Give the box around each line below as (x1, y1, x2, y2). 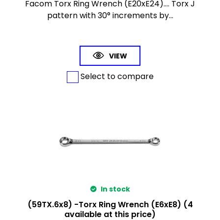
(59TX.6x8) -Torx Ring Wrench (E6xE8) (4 (27, 198, 193, 210)
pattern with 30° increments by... (47, 9, 173, 21)
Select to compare (78, 70, 154, 82)
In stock (99, 184, 130, 194)
